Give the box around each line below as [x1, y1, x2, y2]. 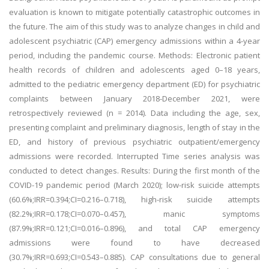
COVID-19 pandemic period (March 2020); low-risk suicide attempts [9, 180, 260, 190]
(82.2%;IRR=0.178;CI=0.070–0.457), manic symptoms [9, 208, 260, 219]
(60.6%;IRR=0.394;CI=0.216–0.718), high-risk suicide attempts [9, 194, 260, 205]
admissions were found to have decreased [9, 237, 260, 248]
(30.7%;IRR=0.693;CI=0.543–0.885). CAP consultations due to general [9, 252, 260, 262]
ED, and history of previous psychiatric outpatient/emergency [9, 136, 260, 147]
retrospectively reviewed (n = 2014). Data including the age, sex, [9, 107, 260, 118]
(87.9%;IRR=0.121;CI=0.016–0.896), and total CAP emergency [9, 223, 260, 234]
